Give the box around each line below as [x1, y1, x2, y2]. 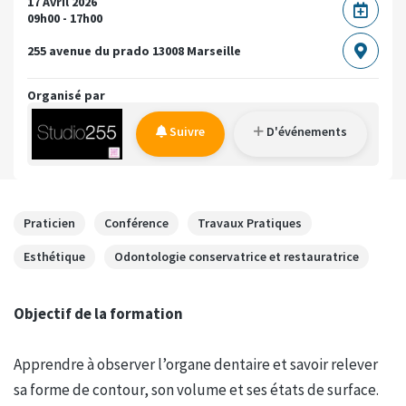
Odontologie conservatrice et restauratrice [114, 247, 359, 265]
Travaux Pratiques [198, 214, 302, 231]
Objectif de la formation [14, 303, 183, 324]
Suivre [167, 122, 205, 140]
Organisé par [27, 86, 105, 103]
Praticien [24, 214, 75, 231]
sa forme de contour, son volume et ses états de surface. [14, 379, 379, 400]
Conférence [104, 214, 169, 231]
